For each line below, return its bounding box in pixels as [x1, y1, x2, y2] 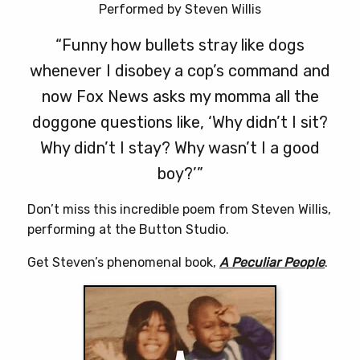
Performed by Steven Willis [99, 2, 261, 18]
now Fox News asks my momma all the [41, 87, 319, 107]
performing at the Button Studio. [27, 222, 229, 238]
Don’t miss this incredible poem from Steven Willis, [27, 202, 331, 218]
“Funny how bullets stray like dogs [55, 35, 305, 55]
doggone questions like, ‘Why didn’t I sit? [32, 112, 328, 133]
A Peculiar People [219, 255, 325, 271]
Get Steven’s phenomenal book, [27, 255, 219, 271]
